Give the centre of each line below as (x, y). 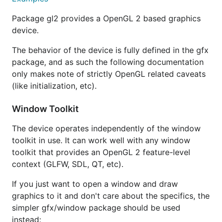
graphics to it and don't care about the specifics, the (111, 196)
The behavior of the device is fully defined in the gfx (110, 50)
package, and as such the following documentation (108, 62)
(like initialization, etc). (54, 86)
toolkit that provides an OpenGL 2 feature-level (101, 152)
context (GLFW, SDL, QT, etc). (68, 164)
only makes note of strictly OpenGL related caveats (109, 74)
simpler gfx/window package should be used (96, 208)
